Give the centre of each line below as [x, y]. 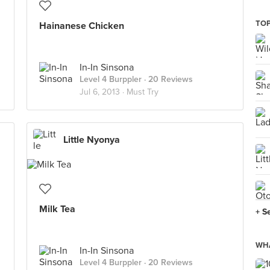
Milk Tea [57, 209]
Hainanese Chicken [82, 26]
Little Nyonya [92, 140]
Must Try [143, 92]
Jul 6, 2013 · [103, 92]
